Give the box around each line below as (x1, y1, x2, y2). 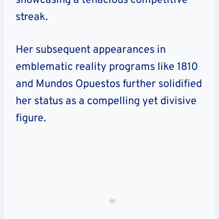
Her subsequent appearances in (16, 44, 166, 57)
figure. (16, 112, 46, 126)
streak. (16, 11, 48, 24)
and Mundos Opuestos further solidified (16, 78, 202, 91)
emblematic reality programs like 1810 (16, 61, 198, 74)
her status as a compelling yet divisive (16, 95, 197, 109)
